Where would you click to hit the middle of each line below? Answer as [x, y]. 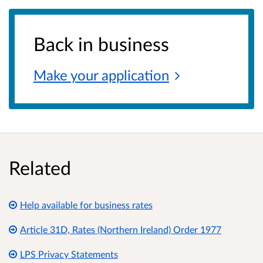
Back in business [101, 44]
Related [40, 168]
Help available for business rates [86, 205]
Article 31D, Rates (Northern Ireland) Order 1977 [120, 230]
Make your [68, 75]
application [135, 75]
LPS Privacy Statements [69, 254]
